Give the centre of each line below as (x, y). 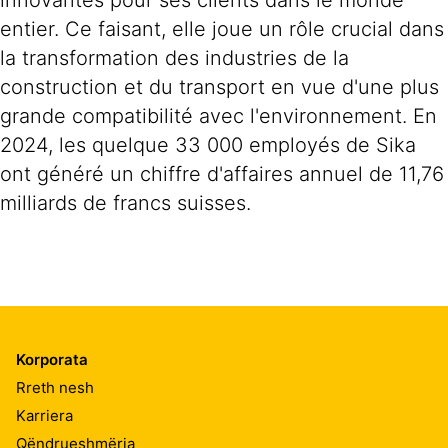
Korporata (52, 359)
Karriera (44, 415)
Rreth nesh (55, 387)
